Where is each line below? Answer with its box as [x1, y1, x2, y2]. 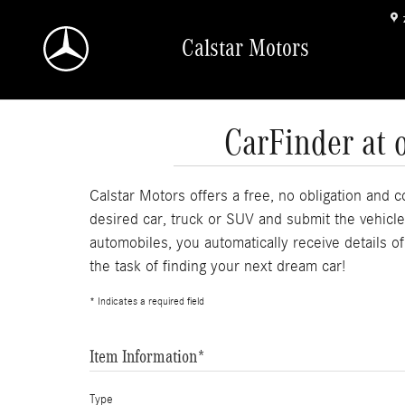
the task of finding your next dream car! [89, 258, 345, 275]
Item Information [89, 346, 197, 366]
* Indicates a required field [89, 295, 204, 307]
